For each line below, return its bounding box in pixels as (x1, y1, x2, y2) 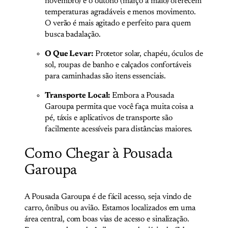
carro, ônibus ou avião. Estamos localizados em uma (24, 204, 195, 213)
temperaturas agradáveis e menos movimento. (45, 8, 196, 16)
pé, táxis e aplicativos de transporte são (45, 113, 173, 122)
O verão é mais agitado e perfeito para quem (45, 19, 191, 27)
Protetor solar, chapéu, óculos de (93, 49, 203, 58)
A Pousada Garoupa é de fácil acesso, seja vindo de (24, 193, 191, 202)
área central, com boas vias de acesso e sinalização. (24, 215, 189, 224)
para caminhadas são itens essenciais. (45, 72, 166, 80)
